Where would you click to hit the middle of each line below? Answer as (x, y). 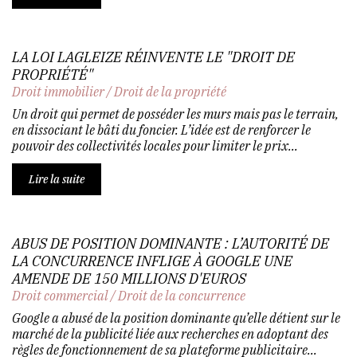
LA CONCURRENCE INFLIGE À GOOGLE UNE (152, 261)
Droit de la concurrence (182, 295)
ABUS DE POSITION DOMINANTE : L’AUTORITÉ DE (171, 243)
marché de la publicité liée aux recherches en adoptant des (170, 333)
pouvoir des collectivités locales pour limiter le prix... (155, 145)
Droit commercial (60, 295)
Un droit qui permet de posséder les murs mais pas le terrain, (175, 114)
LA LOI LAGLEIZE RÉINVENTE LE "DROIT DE (153, 57)
